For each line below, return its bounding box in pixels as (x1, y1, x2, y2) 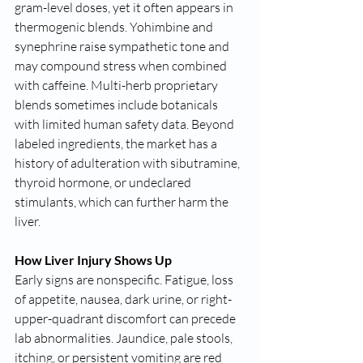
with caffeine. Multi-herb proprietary (15, 77, 220, 93)
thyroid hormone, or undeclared (15, 174, 194, 190)
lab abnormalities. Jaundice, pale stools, (15, 330, 235, 346)
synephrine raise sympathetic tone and (15, 38, 232, 54)
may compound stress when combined (15, 58, 229, 74)
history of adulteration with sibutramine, (15, 155, 242, 171)
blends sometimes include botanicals (15, 96, 220, 113)
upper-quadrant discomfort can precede (15, 310, 238, 327)
